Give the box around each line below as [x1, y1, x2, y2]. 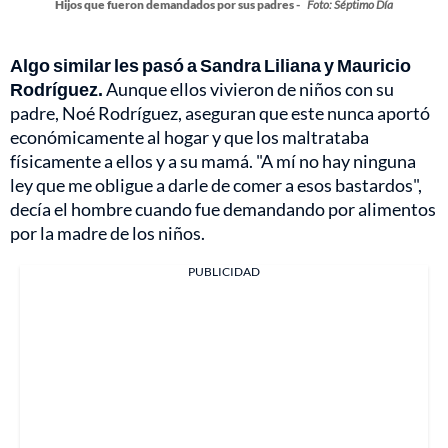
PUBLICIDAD [188, 264, 260, 280]
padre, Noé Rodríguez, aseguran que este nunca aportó [10, 102, 430, 125]
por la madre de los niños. [10, 222, 205, 245]
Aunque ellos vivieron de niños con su [103, 78, 394, 101]
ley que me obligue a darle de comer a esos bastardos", [10, 174, 422, 197]
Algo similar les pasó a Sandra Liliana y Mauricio [10, 54, 411, 77]
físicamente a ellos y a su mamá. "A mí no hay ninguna [10, 150, 416, 173]
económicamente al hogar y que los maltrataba [10, 126, 369, 149]
